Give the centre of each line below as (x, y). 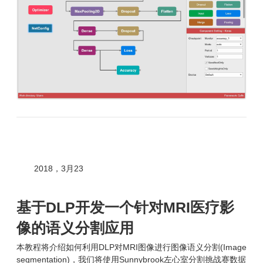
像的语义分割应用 (75, 227)
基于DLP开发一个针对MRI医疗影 (125, 207)
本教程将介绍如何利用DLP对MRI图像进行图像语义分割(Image (131, 247)
